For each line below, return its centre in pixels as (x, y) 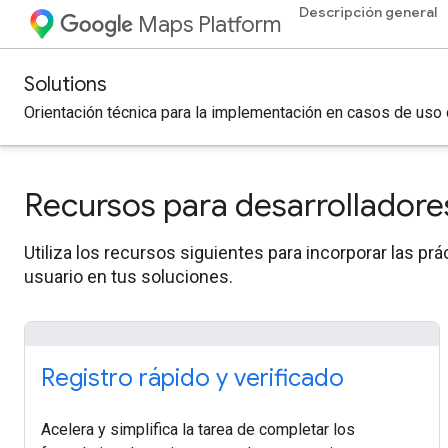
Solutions (65, 84)
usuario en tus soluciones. (128, 276)
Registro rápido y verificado (192, 378)
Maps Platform (209, 24)
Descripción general (368, 12)
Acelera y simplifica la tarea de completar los (198, 429)
